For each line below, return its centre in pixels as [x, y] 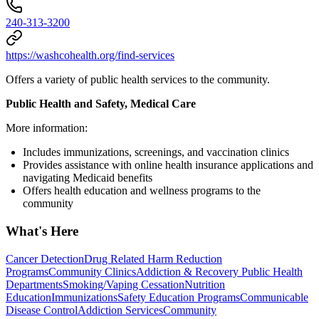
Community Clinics [92, 271]
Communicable [274, 297]
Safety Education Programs [179, 297]
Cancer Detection [45, 258]
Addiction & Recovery [189, 271]
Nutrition [205, 284]
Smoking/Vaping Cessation [124, 284]
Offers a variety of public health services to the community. [138, 80]
